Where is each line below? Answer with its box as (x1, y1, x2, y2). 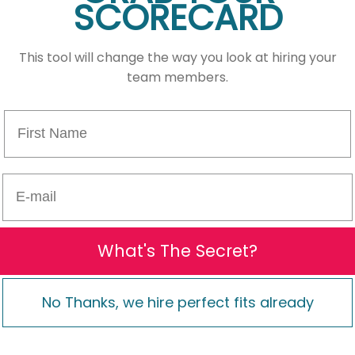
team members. (127, 67, 228, 86)
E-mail (2, 172, 44, 189)
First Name (3, 109, 77, 125)
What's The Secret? (97, 239, 258, 263)
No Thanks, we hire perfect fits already (41, 292, 314, 312)
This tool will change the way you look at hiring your (18, 48, 337, 67)
